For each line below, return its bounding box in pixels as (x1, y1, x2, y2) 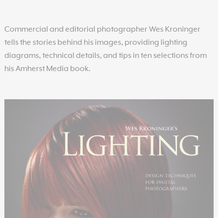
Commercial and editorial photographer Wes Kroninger (4, 25, 200, 34)
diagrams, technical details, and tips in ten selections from (4, 51, 207, 60)
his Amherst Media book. (4, 64, 91, 73)
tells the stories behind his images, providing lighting (4, 38, 187, 47)
